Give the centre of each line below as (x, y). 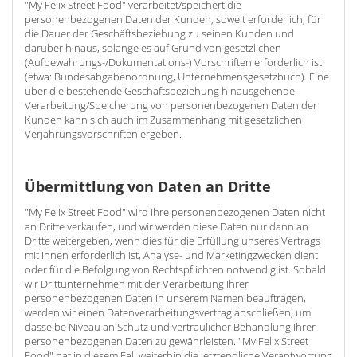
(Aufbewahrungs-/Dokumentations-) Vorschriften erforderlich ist (173, 62)
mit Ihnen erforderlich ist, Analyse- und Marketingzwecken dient (171, 255)
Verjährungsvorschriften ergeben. (103, 134)
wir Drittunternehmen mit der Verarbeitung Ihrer (137, 284)
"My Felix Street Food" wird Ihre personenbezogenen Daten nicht (175, 212)
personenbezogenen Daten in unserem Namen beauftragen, (165, 298)
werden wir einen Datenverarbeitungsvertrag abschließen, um (168, 312)
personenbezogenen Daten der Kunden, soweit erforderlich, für (173, 19)
